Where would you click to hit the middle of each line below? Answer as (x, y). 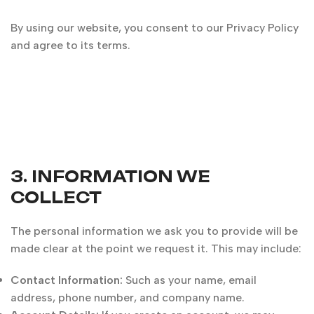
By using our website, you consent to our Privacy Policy (155, 28)
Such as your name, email (190, 280)
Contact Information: (67, 280)
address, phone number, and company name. (128, 298)
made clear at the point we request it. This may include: (156, 248)
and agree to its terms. (70, 45)
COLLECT (56, 197)
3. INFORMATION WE (110, 176)
